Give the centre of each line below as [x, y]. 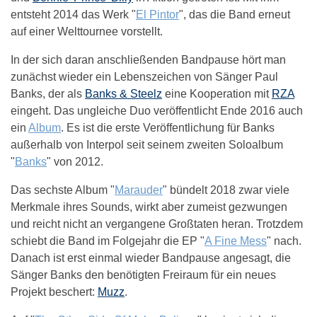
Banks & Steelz [123, 93]
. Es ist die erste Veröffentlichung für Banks [168, 127]
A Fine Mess [236, 241]
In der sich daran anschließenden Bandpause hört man [148, 59]
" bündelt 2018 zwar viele [226, 190]
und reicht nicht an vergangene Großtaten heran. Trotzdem [157, 224]
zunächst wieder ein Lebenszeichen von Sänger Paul [144, 76]
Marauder [139, 190]
